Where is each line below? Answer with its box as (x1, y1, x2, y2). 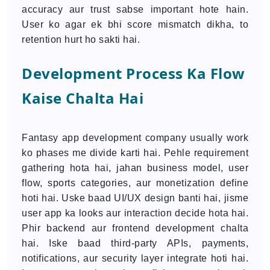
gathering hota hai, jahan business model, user (22, 163, 248, 173)
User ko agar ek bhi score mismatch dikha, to (22, 19, 248, 30)
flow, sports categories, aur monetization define (22, 178, 248, 188)
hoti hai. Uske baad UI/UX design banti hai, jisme (22, 193, 248, 203)
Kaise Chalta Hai (22, 88, 143, 108)
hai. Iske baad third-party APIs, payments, (22, 238, 248, 248)
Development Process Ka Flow (22, 63, 245, 83)
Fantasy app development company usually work (22, 133, 248, 143)
